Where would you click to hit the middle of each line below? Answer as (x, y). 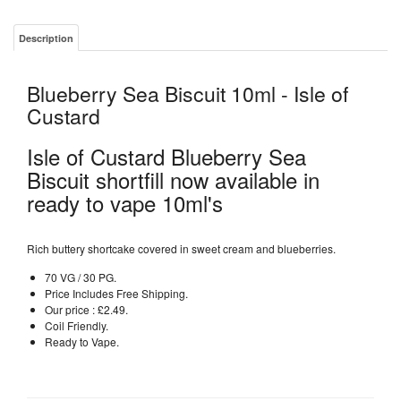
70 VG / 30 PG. (81, 277)
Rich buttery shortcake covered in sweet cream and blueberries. (181, 248)
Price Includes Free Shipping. (116, 293)
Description (46, 38)
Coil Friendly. (77, 325)
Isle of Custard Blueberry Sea (166, 156)
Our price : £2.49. (86, 309)
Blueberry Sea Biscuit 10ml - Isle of (188, 94)
